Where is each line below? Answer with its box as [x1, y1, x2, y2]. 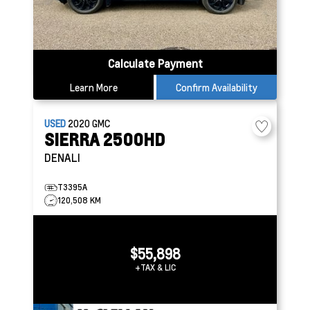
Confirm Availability [176, 81, 257, 93]
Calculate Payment [107, 56, 203, 71]
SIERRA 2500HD [44, 129, 165, 150]
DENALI [44, 150, 80, 165]
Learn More [69, 81, 118, 93]
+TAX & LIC [134, 262, 176, 273]
